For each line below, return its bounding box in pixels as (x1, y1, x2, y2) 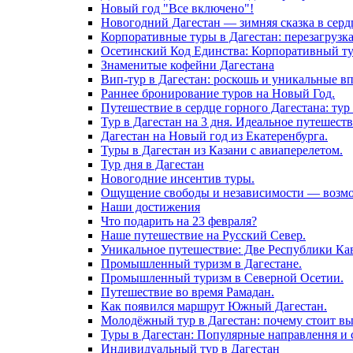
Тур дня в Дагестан (101, 158, 204, 171)
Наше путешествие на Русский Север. (101, 229, 306, 242)
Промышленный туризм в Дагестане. (101, 257, 302, 270)
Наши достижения (101, 200, 200, 214)
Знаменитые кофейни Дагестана (101, 58, 274, 72)
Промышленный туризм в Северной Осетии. (101, 271, 344, 284)
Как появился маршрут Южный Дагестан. (101, 299, 327, 313)
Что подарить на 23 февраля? (101, 214, 257, 228)
